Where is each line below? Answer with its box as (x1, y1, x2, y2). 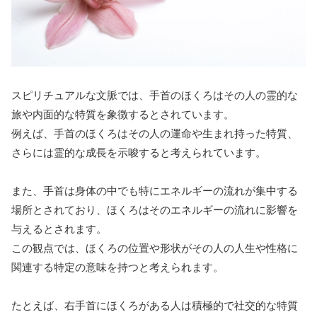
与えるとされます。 (11, 221, 107, 236)
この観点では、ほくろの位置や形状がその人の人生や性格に (11, 241, 298, 255)
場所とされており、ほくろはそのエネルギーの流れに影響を (11, 202, 298, 217)
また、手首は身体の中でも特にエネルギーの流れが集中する (11, 183, 298, 197)
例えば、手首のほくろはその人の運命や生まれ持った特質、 (11, 126, 298, 140)
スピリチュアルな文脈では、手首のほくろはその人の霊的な (11, 88, 298, 102)
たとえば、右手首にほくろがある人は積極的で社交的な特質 (11, 298, 298, 312)
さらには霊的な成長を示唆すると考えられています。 (11, 145, 266, 159)
